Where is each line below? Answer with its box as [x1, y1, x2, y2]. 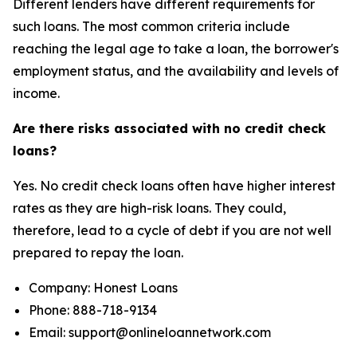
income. [13, 85, 60, 102]
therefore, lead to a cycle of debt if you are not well [13, 222, 331, 239]
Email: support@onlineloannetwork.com [29, 324, 271, 341]
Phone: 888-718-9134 [29, 302, 157, 319]
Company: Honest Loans [29, 280, 178, 296]
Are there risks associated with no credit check [13, 120, 326, 137]
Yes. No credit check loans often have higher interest [13, 178, 335, 194]
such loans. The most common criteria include [13, 18, 290, 35]
